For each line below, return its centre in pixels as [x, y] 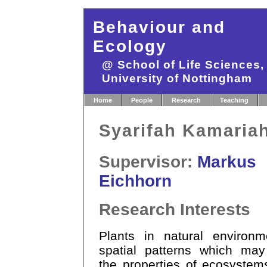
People [142, 100]
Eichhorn [135, 181]
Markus [227, 162]
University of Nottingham [177, 78]
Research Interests [175, 209]
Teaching [234, 100]
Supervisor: [148, 162]
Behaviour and [159, 27]
